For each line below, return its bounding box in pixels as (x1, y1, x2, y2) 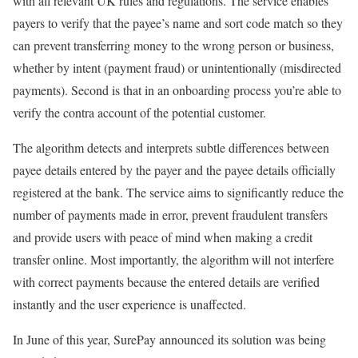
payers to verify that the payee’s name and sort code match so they (13, 14, 343, 31)
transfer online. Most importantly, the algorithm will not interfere (13, 250, 334, 268)
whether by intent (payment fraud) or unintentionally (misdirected (13, 58, 341, 76)
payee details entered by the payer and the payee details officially (13, 161, 336, 178)
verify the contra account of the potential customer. (13, 103, 266, 121)
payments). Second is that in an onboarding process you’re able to (13, 81, 341, 98)
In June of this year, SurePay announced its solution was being (13, 330, 326, 348)
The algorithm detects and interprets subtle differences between (13, 138, 329, 156)
